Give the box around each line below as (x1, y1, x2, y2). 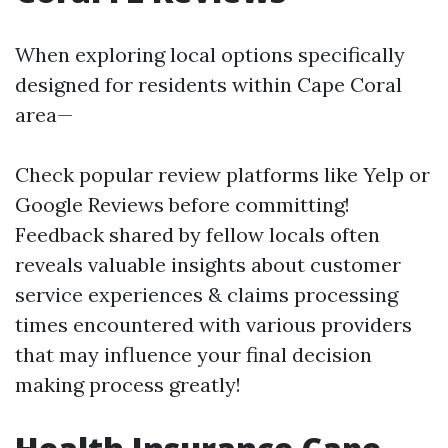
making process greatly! (15, 372, 241, 397)
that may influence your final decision (15, 342, 372, 367)
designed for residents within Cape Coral (15, 72, 402, 97)
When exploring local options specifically (15, 42, 405, 67)
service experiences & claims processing (15, 282, 398, 307)
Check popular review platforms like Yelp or (15, 162, 430, 187)
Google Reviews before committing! (15, 192, 350, 217)
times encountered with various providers (15, 312, 412, 337)
